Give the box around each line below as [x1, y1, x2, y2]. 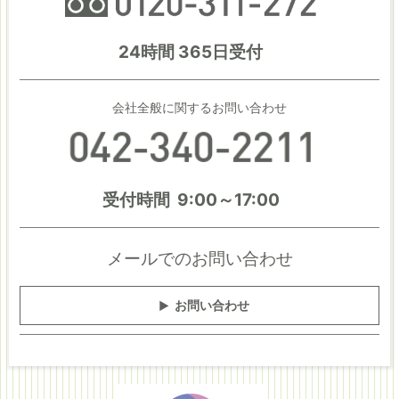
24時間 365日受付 [118, 42, 263, 63]
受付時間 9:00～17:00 [102, 190, 280, 211]
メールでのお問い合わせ [106, 248, 293, 270]
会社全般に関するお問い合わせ [112, 100, 287, 116]
